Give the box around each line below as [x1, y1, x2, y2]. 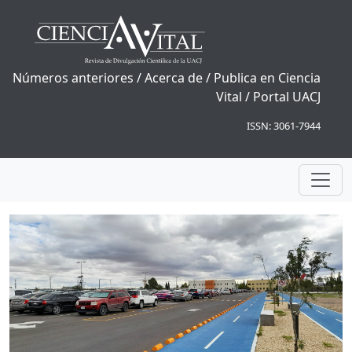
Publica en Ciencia [214, 69, 321, 87]
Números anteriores [13, 69, 134, 87]
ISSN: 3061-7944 [247, 119, 321, 134]
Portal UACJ [253, 88, 321, 106]
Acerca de [145, 69, 203, 87]
